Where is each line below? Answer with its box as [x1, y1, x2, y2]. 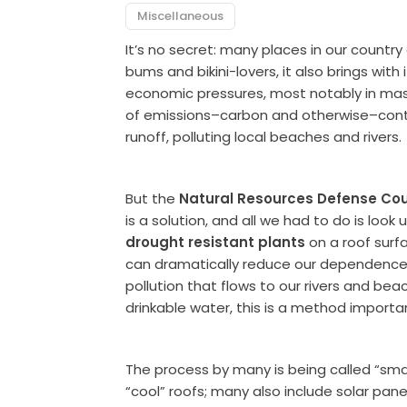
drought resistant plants [125, 232, 306, 252]
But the [125, 188, 180, 208]
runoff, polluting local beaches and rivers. [125, 126, 402, 146]
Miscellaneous [137, 6, 224, 25]
